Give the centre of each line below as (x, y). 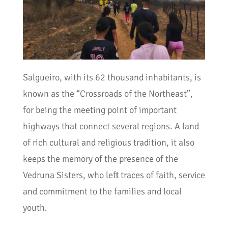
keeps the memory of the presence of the (100, 159)
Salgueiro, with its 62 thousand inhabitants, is (112, 77)
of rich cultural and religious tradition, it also (108, 142)
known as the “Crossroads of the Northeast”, (108, 93)
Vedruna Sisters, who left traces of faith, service (114, 175)
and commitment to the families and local (102, 191)
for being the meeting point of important (99, 110)
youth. (35, 207)
